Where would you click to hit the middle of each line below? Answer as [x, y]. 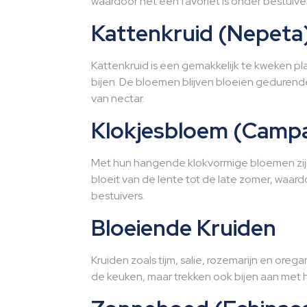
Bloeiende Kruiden [184, 228]
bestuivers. [118, 196]
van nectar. [118, 98]
